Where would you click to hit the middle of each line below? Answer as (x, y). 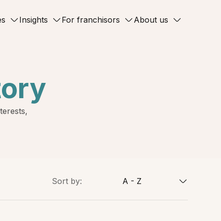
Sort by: (67, 181)
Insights (33, 19)
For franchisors (91, 19)
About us (151, 19)
